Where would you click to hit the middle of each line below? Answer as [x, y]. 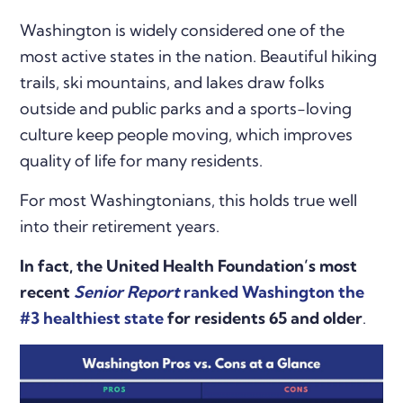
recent [47, 291]
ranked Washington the [273, 291]
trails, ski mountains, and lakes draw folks [173, 82]
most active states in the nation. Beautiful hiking [199, 56]
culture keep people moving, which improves [187, 134]
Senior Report [127, 291]
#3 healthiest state [92, 318]
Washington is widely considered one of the [183, 30]
